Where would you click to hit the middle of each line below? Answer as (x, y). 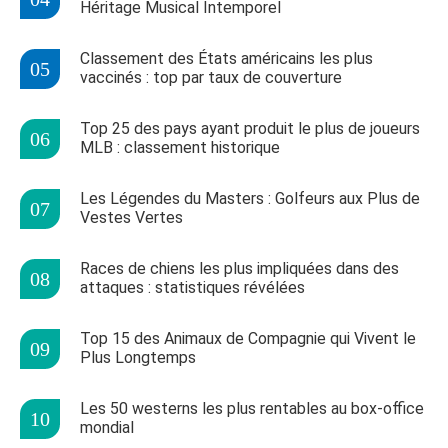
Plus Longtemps (138, 358)
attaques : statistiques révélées (192, 288)
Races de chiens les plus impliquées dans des (239, 269)
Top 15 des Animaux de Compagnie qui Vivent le (248, 339)
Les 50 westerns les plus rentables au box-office (252, 409)
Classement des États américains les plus (226, 59)
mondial (107, 428)
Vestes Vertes (131, 218)
